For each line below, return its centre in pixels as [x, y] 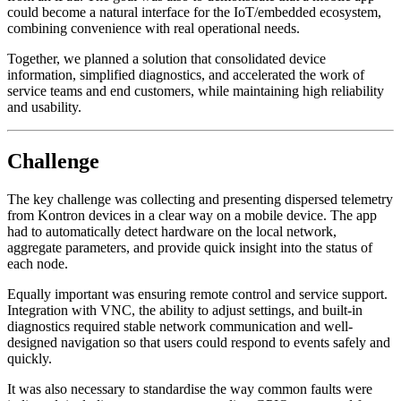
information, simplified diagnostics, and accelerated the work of [186, 74]
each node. [38, 263]
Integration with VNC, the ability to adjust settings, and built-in [185, 310]
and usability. [44, 107]
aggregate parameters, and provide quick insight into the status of [190, 247]
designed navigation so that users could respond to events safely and [199, 342]
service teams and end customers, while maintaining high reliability [196, 90]
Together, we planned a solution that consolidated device [166, 58]
